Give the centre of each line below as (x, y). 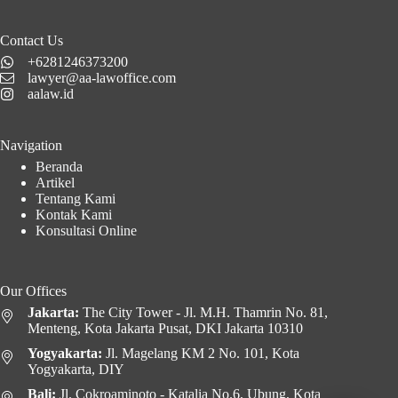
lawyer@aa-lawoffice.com (102, 78)
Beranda (59, 167)
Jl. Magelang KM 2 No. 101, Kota (201, 354)
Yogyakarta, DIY (76, 370)
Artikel (55, 183)
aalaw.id (51, 94)
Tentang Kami (76, 199)
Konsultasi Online (86, 231)
